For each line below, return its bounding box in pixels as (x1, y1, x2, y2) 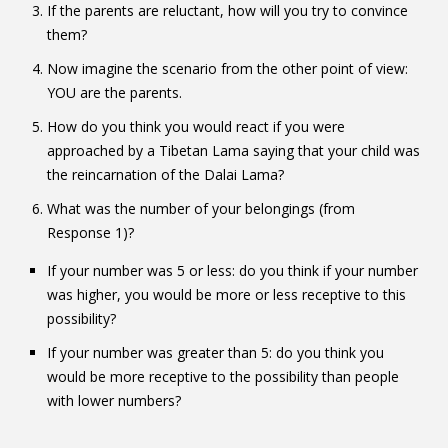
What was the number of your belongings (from (46, 198, 355, 218)
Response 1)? (46, 222, 134, 242)
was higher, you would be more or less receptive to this (46, 284, 406, 304)
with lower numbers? (46, 390, 181, 410)
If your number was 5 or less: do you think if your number (46, 260, 418, 280)
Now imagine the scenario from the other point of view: (46, 58, 408, 78)
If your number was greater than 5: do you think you (46, 342, 384, 362)
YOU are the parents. (46, 82, 182, 102)
